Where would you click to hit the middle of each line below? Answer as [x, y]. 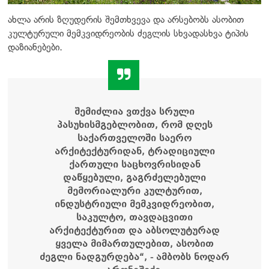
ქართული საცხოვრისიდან [134, 164]
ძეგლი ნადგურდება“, [95, 257]
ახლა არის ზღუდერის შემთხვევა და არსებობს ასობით [126, 19]
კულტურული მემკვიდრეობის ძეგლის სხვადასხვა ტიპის [128, 33]
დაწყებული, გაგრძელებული [134, 177]
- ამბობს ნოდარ [190, 257]
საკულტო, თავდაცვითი [134, 217]
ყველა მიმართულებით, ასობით [134, 243]
